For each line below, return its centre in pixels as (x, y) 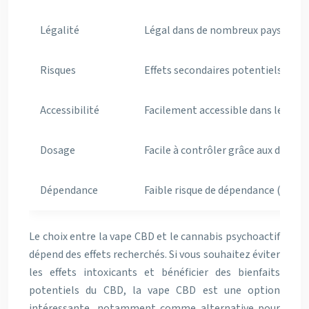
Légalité (60, 30)
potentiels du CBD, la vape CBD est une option (154, 290)
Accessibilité (70, 110)
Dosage (58, 150)
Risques (58, 70)
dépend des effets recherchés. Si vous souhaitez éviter (154, 255)
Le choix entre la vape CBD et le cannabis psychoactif (154, 237)
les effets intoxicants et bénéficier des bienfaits (154, 272)
